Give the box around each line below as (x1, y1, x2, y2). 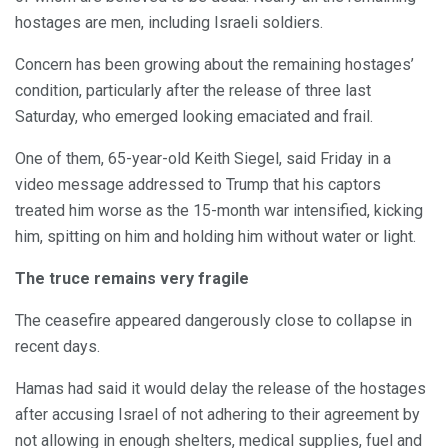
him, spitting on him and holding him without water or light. (15, 226, 416, 246)
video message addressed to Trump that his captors (15, 174, 381, 194)
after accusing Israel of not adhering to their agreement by (15, 404, 420, 424)
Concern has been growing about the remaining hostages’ (15, 54, 414, 74)
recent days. (15, 336, 100, 356)
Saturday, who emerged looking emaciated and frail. (15, 106, 373, 126)
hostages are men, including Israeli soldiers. (15, 12, 323, 32)
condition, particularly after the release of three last (15, 80, 371, 100)
